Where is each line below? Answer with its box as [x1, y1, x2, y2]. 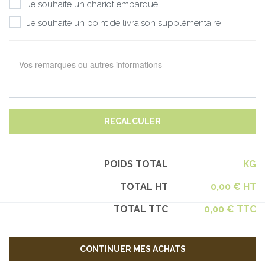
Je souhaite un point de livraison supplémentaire [27, 18, 221, 28]
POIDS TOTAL [104, 159, 168, 170]
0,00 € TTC [203, 203, 256, 215]
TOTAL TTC [113, 203, 168, 215]
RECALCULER [104, 117, 161, 126]
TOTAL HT [119, 181, 168, 192]
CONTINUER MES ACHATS [79, 244, 186, 254]
